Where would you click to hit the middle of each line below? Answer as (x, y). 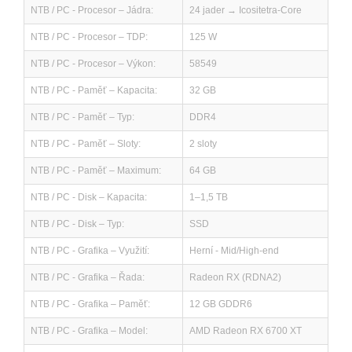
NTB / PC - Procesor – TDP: (89, 37)
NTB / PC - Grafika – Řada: (88, 277)
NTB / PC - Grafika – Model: (89, 331)
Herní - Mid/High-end (234, 251)
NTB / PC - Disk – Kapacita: (89, 197)
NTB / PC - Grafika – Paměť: (90, 304)
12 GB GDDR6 (221, 304)
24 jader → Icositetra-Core (246, 10)
